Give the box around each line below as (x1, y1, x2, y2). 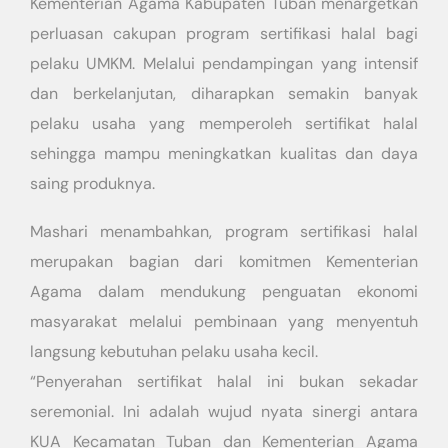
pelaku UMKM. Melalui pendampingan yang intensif (30, 53, 418, 75)
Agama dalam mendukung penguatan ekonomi (30, 281, 418, 303)
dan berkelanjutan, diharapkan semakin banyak (30, 83, 418, 105)
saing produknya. (30, 173, 155, 195)
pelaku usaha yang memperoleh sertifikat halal (30, 113, 418, 135)
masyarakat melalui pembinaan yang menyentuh (30, 311, 418, 333)
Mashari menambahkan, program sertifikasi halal (30, 221, 418, 243)
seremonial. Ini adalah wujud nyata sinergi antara (30, 401, 418, 423)
